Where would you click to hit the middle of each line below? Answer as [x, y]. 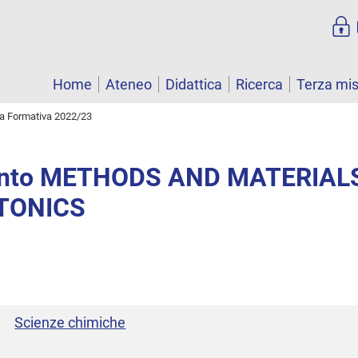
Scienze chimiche [70, 322]
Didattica [194, 85]
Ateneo [129, 85]
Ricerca [259, 85]
